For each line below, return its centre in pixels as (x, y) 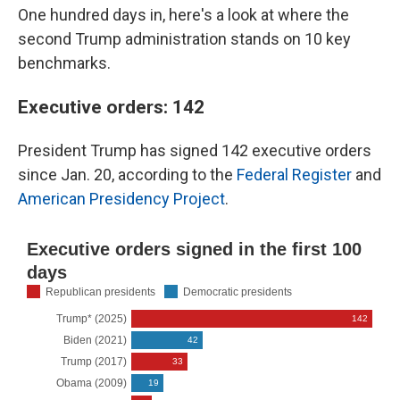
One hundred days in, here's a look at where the (183, 15)
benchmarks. (64, 63)
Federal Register (294, 175)
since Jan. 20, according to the (127, 175)
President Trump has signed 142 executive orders (195, 150)
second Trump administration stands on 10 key (184, 39)
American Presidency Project (121, 199)
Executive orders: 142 (111, 107)
